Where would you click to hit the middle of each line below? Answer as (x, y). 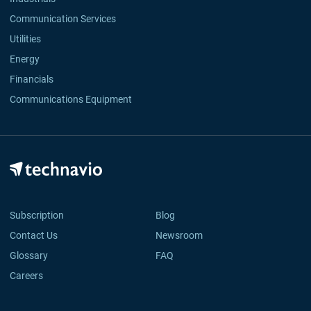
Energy (25, 59)
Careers (26, 275)
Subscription (37, 215)
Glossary (29, 255)
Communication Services (63, 19)
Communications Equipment (71, 100)
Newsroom (183, 235)
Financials (32, 79)
